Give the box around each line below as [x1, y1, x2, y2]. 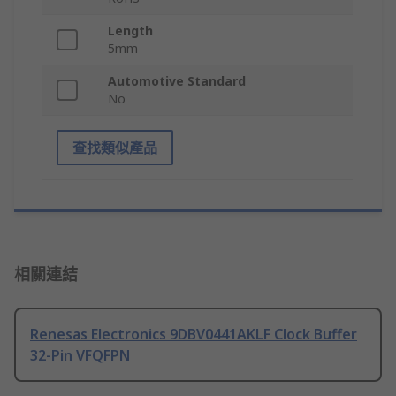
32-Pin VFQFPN [30, 346, 130, 366]
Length [108, 22, 153, 40]
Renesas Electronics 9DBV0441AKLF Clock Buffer [30, 324, 357, 345]
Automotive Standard [108, 72, 246, 90]
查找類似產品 [72, 138, 157, 158]
